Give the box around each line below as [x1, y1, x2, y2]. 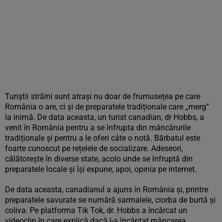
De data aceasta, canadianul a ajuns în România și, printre [5, 185, 208, 194]
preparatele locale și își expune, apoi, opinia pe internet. [5, 165, 197, 174]
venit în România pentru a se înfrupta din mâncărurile [5, 123, 191, 132]
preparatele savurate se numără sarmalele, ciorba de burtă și [5, 195, 216, 205]
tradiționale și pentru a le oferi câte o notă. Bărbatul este [5, 133, 200, 143]
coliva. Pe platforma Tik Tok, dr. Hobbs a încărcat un [5, 206, 187, 215]
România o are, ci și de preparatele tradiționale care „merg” [5, 102, 209, 111]
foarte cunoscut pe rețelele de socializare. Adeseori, [5, 144, 183, 153]
